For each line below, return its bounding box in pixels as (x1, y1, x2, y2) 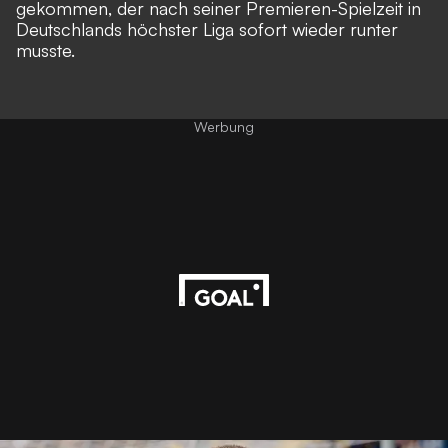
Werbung (194, 118, 254, 136)
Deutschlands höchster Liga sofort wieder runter (16, 18, 398, 41)
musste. (16, 39, 80, 62)
